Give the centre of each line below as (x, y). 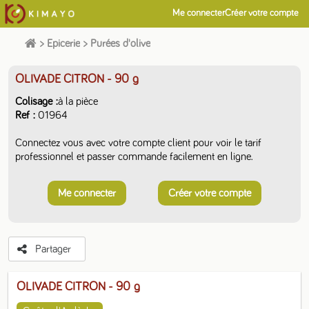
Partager (53, 249)
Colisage (34, 101)
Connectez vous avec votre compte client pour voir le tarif (139, 143)
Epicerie (63, 43)
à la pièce (78, 101)
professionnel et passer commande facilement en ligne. (134, 157)
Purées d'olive (120, 43)
